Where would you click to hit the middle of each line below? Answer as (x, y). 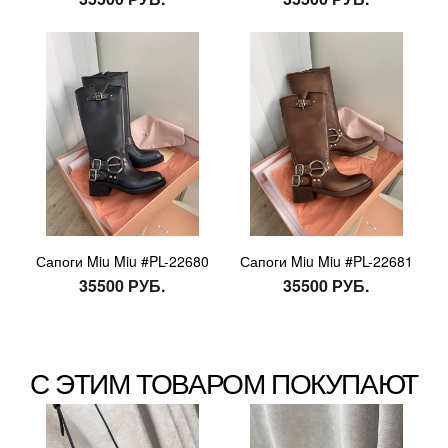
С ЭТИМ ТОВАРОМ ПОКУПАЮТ (224, 381)
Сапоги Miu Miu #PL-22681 (326, 261)
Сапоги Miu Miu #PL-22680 (122, 261)
